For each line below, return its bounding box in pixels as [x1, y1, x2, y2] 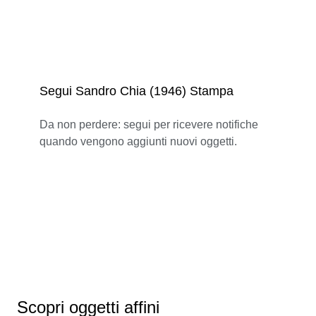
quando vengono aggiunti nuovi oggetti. [39, 135, 237, 147]
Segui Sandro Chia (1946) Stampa [39, 83, 233, 98]
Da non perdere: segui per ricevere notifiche [39, 118, 258, 130]
